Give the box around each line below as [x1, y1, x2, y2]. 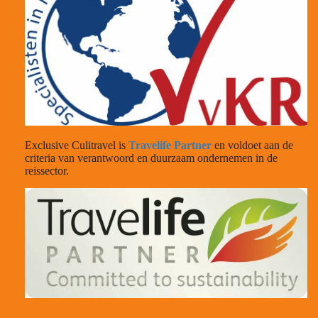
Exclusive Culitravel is [25, 139, 128, 152]
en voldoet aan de [212, 139, 293, 152]
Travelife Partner [128, 139, 212, 152]
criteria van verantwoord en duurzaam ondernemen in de [25, 152, 278, 165]
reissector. [25, 165, 72, 177]
